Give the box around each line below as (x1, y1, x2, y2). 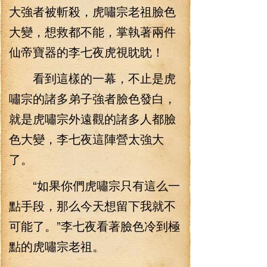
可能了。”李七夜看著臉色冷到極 (9, 217, 180, 234)
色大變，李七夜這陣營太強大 (9, 130, 164, 147)
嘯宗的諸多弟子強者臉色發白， (9, 89, 176, 107)
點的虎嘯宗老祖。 (9, 237, 104, 254)
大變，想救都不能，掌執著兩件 (9, 23, 176, 40)
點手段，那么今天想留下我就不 (9, 197, 176, 214)
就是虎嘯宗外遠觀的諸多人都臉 (9, 110, 176, 127)
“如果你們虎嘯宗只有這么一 (9, 176, 180, 194)
